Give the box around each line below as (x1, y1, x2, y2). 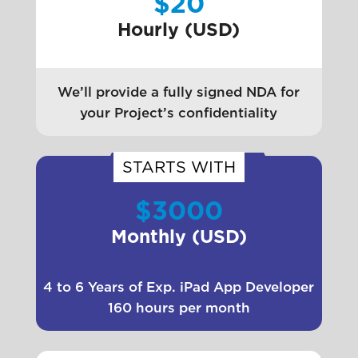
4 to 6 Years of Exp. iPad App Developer (43, 278, 315, 295)
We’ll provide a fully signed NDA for (58, 83, 300, 100)
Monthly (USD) (110, 225, 247, 249)
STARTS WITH (121, 157, 236, 177)
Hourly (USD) (117, 18, 241, 42)
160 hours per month (107, 299, 250, 316)
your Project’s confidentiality (80, 104, 278, 121)
